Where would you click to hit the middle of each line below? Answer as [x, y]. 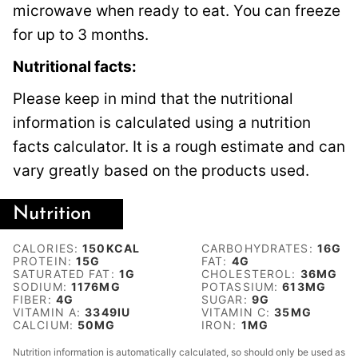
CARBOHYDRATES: [259, 248]
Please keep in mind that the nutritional [153, 98]
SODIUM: [42, 286]
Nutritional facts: [75, 66]
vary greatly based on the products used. [161, 170]
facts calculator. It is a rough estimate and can [179, 146]
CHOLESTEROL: [251, 273]
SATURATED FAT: [66, 273]
